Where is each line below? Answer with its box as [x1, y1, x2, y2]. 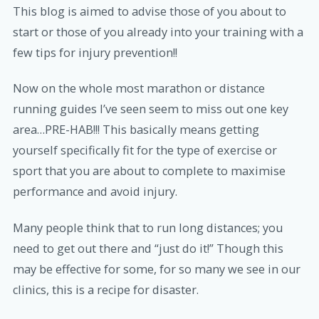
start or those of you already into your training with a [13, 24, 303, 41]
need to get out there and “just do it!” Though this [13, 240, 283, 256]
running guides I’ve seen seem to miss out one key [13, 101, 288, 117]
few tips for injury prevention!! [13, 45, 177, 61]
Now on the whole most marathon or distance [13, 80, 265, 97]
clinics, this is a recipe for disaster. [13, 281, 199, 298]
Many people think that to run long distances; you [13, 219, 283, 236]
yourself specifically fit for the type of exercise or [13, 142, 277, 159]
